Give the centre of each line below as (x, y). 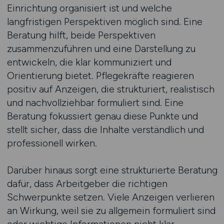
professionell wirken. (52, 143)
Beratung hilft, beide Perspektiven (81, 35)
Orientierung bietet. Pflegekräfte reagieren (100, 75)
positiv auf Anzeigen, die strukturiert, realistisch (110, 89)
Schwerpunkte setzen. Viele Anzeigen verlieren (110, 197)
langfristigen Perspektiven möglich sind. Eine (104, 21)
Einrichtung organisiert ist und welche (89, 8)
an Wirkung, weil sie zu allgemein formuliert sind (111, 210)
